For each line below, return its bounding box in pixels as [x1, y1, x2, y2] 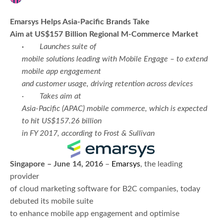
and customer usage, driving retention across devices [22, 79, 193, 88]
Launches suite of [40, 42, 96, 51]
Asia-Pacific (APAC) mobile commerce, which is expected [22, 104, 207, 112]
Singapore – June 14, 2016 [10, 160, 103, 168]
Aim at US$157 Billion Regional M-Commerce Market [10, 30, 198, 38]
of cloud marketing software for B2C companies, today [10, 184, 200, 193]
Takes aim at [40, 92, 81, 100]
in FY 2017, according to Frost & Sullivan [22, 129, 155, 137]
